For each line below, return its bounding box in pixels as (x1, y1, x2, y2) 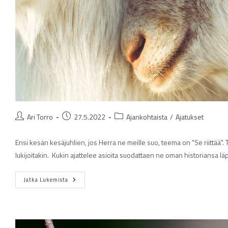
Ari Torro (27, 111, 53, 123)
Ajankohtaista (126, 111, 167, 123)
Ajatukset (176, 111, 204, 123)
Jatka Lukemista (24, 176, 68, 184)
